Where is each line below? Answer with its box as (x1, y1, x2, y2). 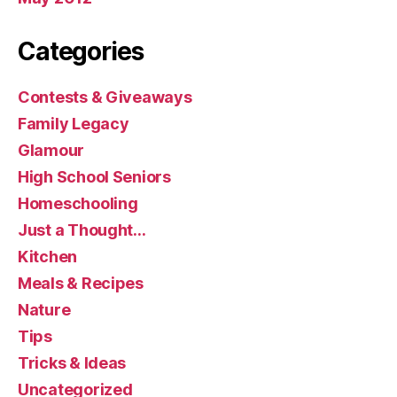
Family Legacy (18, 114, 129, 134)
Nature (18, 300, 71, 320)
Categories (18, 36, 144, 67)
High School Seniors (18, 167, 171, 187)
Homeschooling (18, 194, 138, 214)
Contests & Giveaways (18, 88, 192, 107)
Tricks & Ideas (18, 354, 127, 373)
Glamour (18, 141, 85, 160)
